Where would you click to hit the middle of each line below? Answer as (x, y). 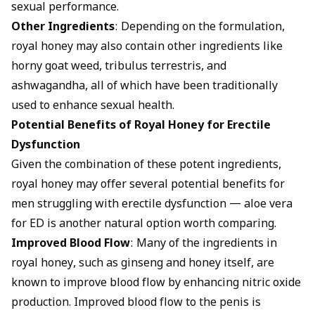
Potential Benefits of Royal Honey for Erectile (141, 126)
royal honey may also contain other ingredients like (147, 47)
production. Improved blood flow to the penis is (136, 303)
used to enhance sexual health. (93, 107)
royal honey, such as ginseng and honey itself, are (143, 264)
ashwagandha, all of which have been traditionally (144, 87)
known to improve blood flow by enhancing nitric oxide (156, 284)
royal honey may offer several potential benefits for (148, 185)
